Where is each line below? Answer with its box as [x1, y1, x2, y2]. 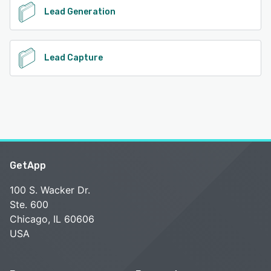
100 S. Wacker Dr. [10, 184, 90, 197]
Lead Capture [44, 53, 103, 64]
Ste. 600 [10, 198, 48, 211]
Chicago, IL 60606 [10, 213, 94, 226]
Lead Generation [44, 7, 116, 18]
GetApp [10, 160, 46, 172]
